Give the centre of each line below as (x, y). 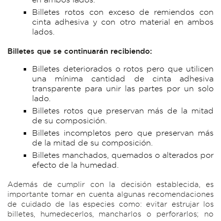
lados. (43, 32)
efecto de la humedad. (75, 165)
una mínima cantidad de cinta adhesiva (123, 79)
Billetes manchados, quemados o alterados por (123, 155)
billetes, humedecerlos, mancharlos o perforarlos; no (110, 214)
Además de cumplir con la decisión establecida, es (110, 184)
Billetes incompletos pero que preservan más (123, 133)
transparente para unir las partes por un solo (123, 89)
